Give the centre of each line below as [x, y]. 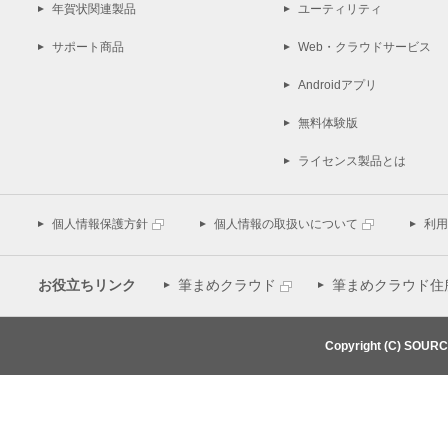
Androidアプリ [337, 85]
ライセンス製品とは [352, 161]
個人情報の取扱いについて [286, 224]
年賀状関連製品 [94, 9]
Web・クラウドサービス [364, 47]
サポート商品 [88, 47]
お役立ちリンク [87, 285]
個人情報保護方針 [100, 224]
